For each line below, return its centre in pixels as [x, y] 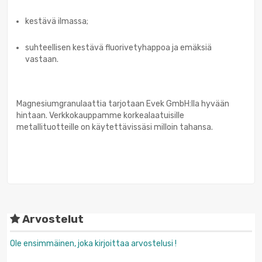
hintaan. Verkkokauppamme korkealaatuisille [100, 115]
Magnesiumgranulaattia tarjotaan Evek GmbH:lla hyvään [123, 104]
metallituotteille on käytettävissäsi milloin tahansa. [115, 127]
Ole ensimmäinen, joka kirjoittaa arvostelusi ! [93, 243]
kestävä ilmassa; [57, 21]
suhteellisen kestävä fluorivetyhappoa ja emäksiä [118, 47]
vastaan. [42, 59]
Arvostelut [52, 219]
